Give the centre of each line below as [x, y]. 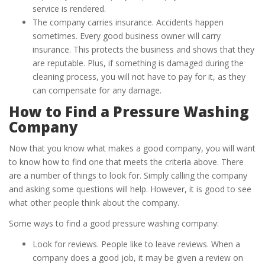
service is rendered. [69, 9]
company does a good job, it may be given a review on [138, 258]
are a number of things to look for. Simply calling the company [128, 176]
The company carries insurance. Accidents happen [128, 22]
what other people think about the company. [94, 203]
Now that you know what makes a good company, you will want [132, 148]
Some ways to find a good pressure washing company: [114, 224]
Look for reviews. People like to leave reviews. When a [136, 244]
